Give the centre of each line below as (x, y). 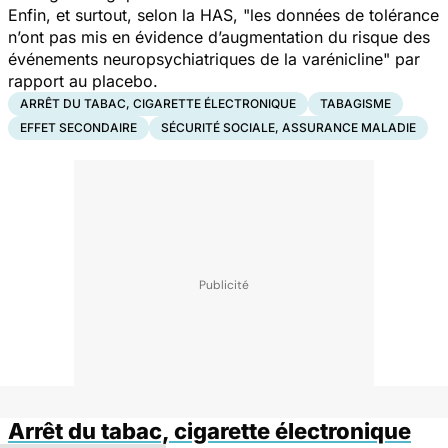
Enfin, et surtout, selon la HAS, (125, 14)
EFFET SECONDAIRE (78, 127)
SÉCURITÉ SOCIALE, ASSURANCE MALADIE (288, 127)
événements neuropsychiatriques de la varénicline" (199, 58)
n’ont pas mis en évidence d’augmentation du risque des (219, 36)
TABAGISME (355, 103)
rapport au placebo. (83, 80)
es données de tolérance (346, 14)
